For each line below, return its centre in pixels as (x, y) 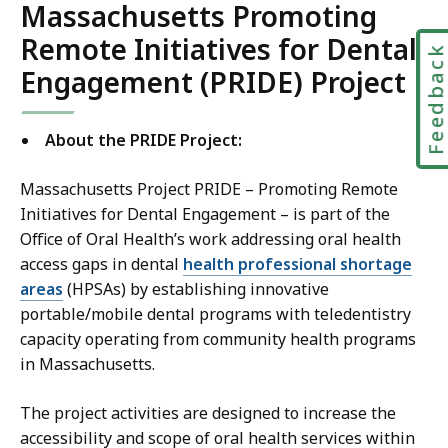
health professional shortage (297, 264)
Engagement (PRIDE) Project (213, 82)
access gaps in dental (101, 264)
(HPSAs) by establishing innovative (196, 289)
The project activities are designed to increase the (208, 413)
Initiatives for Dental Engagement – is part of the (205, 214)
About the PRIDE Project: (143, 140)
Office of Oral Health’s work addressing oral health (210, 239)
